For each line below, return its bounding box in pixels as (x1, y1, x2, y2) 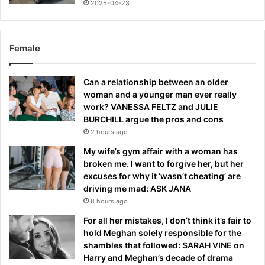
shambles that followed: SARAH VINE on (83, 240, 244, 250)
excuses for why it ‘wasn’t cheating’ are (83, 170, 241, 181)
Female (9, 42, 40, 54)
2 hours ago (91, 127, 128, 136)
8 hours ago (91, 196, 128, 205)
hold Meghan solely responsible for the (83, 227, 241, 238)
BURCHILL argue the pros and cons (83, 114, 224, 124)
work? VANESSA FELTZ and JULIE (83, 101, 218, 112)
